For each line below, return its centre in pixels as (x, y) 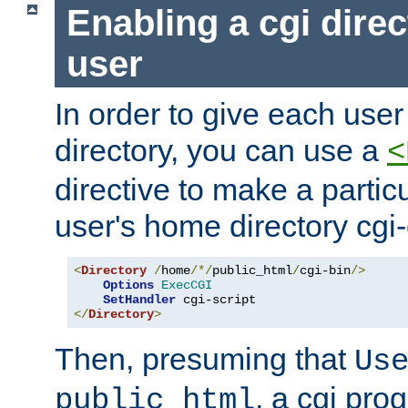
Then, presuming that (204, 359)
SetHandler (139, 300)
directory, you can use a (221, 151)
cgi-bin (325, 271)
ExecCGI (187, 286)
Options (128, 286)
